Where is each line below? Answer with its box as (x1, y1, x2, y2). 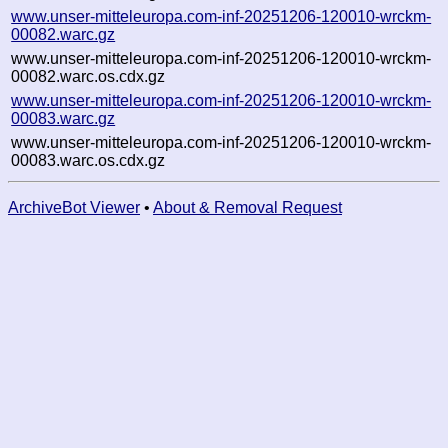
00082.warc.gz (11, 25, 116, 43)
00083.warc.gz (11, 109, 116, 127)
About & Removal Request (153, 198, 342, 216)
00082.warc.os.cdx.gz (11, 67, 166, 85)
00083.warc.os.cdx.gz (11, 151, 166, 169)
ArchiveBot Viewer (8, 198, 140, 216)
